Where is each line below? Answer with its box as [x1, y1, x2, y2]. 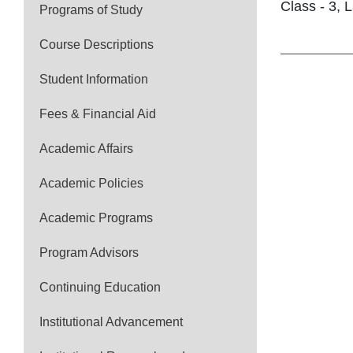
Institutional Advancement [39, 315, 183, 329]
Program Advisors [39, 246, 139, 259]
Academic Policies [39, 176, 143, 190]
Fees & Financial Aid [39, 107, 156, 121]
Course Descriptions [39, 38, 154, 51]
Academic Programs [39, 211, 153, 225]
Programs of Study [39, 3, 143, 17]
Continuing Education [39, 281, 161, 294]
